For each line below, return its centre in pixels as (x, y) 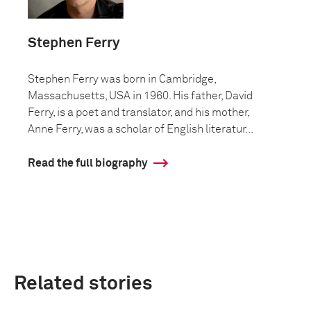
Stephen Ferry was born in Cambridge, (122, 79)
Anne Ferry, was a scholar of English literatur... (141, 129)
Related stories (83, 284)
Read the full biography (87, 163)
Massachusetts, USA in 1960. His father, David (140, 95)
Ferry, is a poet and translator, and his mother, (138, 112)
